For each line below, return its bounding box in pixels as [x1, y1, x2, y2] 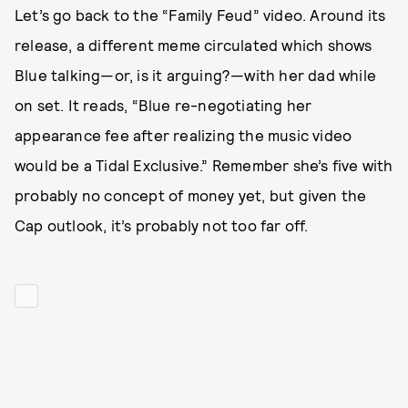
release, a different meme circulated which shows [15, 36, 372, 54]
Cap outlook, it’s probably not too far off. [15, 216, 309, 234]
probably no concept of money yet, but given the [15, 186, 367, 204]
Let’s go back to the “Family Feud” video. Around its [15, 5, 386, 24]
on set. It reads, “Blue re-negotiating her [15, 96, 312, 114]
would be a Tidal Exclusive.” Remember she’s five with [15, 156, 393, 174]
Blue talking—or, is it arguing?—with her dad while [15, 66, 377, 84]
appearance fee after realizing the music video [15, 126, 352, 144]
